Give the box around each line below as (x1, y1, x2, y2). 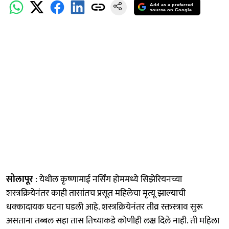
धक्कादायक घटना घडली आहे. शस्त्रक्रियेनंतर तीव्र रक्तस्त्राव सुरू (6, 199, 203, 215)
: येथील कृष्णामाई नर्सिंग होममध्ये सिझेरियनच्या (33, 171, 182, 187)
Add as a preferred (150, 2, 194, 8)
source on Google (150, 7, 192, 13)
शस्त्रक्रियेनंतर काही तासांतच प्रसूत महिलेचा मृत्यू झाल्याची (6, 185, 186, 201)
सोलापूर (6, 171, 33, 187)
